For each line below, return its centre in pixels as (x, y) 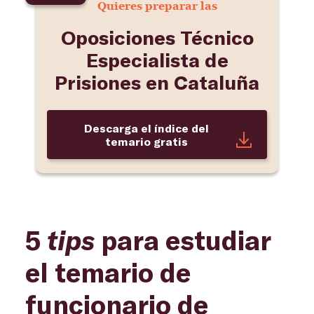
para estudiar (183, 240)
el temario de (108, 272)
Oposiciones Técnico (157, 37)
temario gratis (146, 141)
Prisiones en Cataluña (157, 82)
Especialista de (157, 60)
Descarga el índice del (146, 128)
